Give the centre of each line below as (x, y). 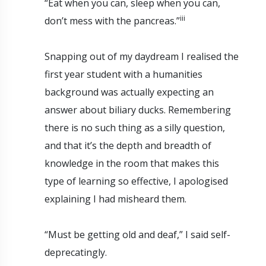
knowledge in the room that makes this (132, 163)
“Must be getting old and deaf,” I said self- (137, 234)
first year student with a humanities (123, 74)
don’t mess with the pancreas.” (112, 20)
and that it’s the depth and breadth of (128, 145)
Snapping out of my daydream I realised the (142, 56)
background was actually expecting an (129, 92)
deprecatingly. (76, 252)
